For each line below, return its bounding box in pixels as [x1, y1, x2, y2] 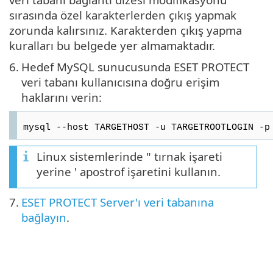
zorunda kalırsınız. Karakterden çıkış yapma [9, 22, 242, 38]
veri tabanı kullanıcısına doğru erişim [21, 74, 219, 90]
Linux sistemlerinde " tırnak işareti [37, 148, 222, 164]
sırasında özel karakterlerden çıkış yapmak [9, 7, 236, 23]
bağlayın [21, 209, 66, 225]
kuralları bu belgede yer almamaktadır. [9, 37, 215, 53]
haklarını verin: [21, 89, 102, 105]
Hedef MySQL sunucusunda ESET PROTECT [21, 58, 249, 74]
